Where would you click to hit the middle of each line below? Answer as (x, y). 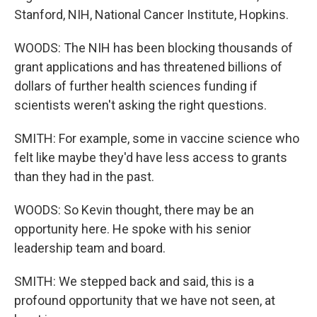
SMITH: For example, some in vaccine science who (157, 138)
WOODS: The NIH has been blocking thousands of (154, 48)
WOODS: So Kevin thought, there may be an (134, 210)
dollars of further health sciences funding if (136, 86)
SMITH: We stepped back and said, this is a (134, 281)
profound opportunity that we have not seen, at (145, 300)
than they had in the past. (84, 177)
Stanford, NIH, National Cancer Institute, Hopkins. (151, 15)
